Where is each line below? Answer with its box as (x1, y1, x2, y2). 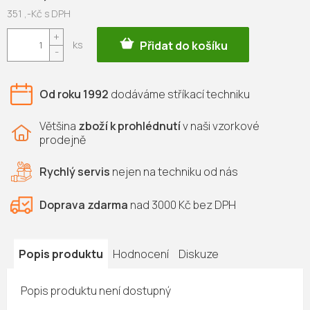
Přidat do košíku (140, 38, 228, 53)
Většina (39, 118, 78, 134)
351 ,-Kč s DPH (7, 7, 71, 20)
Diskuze (179, 246, 219, 262)
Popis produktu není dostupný (21, 282, 171, 298)
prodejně (39, 132, 86, 147)
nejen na (110, 164, 158, 179)
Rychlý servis (39, 164, 110, 179)
